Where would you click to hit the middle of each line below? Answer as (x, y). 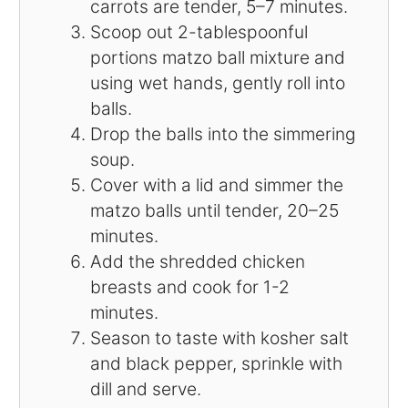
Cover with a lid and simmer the (216, 185)
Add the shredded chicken (197, 262)
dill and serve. (145, 389)
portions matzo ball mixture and (217, 58)
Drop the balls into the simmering (223, 134)
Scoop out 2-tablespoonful (199, 32)
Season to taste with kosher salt (219, 338)
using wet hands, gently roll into (217, 83)
